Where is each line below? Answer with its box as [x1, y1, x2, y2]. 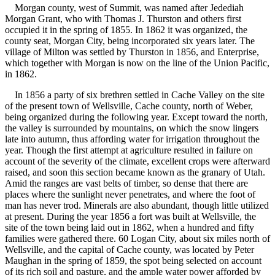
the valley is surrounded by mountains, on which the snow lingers [5, 123, 258, 134]
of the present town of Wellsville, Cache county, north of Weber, [5, 101, 253, 112]
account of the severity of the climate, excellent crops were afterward [5, 156, 270, 167]
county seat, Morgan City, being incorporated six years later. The [5, 36, 255, 47]
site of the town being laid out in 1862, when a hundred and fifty [5, 222, 254, 233]
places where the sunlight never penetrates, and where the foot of [5, 189, 255, 200]
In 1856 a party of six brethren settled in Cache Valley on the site [5, 90, 265, 101]
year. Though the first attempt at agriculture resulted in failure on [5, 145, 253, 156]
